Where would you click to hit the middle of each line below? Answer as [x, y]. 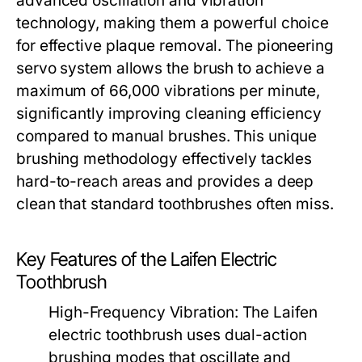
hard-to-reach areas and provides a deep [165, 181]
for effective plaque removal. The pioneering [175, 46]
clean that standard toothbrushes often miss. [175, 204]
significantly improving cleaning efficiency [169, 114]
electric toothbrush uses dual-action [178, 335]
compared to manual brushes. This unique [167, 136]
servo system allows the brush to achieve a [171, 68]
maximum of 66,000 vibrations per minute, [168, 91]
